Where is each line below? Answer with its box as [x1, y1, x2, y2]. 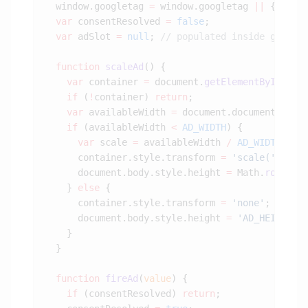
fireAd [100, 273, 138, 285]
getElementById [204, 76, 281, 88]
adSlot [72, 31, 116, 43]
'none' [226, 197, 265, 209]
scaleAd [100, 61, 144, 73]
